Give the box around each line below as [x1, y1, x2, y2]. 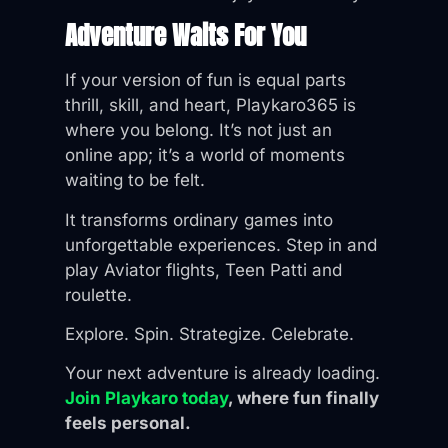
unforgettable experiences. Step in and [65, 234, 377, 255]
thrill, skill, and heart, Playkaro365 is [65, 95, 356, 116]
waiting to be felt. [65, 170, 205, 191]
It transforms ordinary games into [65, 209, 333, 230]
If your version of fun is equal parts [65, 70, 346, 91]
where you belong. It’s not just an [65, 120, 332, 141]
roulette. [65, 284, 132, 305]
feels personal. [65, 413, 191, 434]
